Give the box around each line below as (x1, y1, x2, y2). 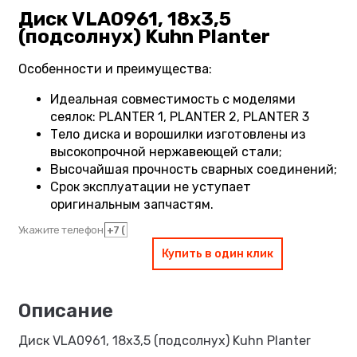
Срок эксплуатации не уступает (50, 179, 251, 195)
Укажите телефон (18, 224, 105, 237)
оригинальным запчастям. (50, 197, 214, 213)
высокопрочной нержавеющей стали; (50, 144, 282, 160)
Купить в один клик (162, 247, 273, 261)
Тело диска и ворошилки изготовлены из (50, 127, 306, 143)
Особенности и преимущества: (18, 61, 212, 77)
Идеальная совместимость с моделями (50, 92, 296, 108)
